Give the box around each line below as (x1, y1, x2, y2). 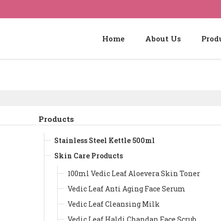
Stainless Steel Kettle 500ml (54, 135, 155, 145)
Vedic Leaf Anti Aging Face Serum (68, 184, 185, 193)
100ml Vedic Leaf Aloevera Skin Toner (68, 168, 200, 178)
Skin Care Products (54, 150, 123, 160)
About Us (145, 33, 181, 43)
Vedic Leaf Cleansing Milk (68, 199, 160, 209)
